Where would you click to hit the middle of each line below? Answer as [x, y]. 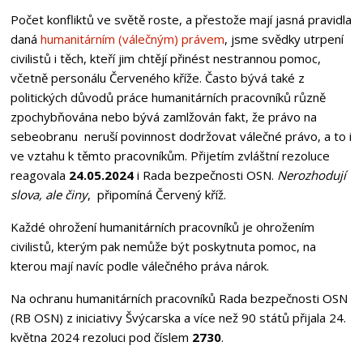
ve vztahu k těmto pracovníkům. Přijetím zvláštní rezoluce [170, 155]
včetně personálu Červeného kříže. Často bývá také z [157, 77]
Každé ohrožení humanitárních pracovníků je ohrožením [162, 226]
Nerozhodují [311, 175]
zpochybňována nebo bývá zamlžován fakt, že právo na [163, 116]
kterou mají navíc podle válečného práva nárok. [139, 265]
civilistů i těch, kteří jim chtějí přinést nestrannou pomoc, [165, 58]
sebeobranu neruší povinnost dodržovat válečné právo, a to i [181, 136]
